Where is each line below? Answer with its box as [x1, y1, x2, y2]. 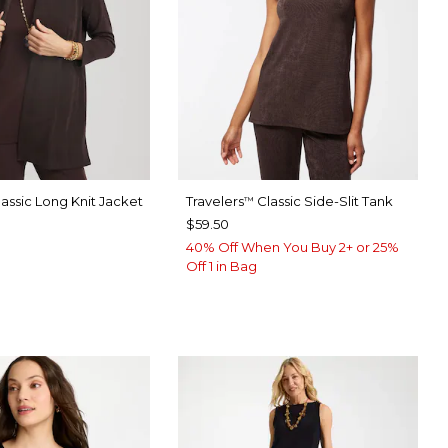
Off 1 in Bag [185, 258, 257, 275]
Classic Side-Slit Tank [253, 193, 393, 210]
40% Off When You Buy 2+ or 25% [185, 239, 399, 256]
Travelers [185, 193, 244, 210]
